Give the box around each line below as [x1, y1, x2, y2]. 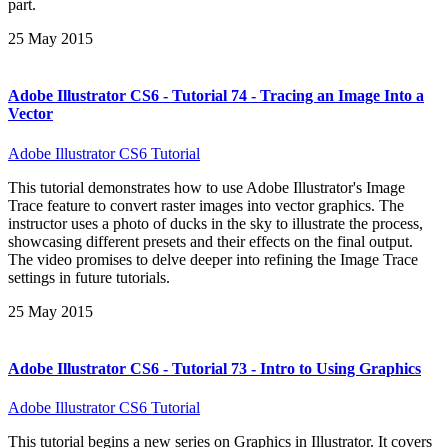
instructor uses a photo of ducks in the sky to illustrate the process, [8, 214, 423, 232]
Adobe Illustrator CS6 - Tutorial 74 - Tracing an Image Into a [8, 87, 424, 105]
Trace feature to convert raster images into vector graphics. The [8, 196, 404, 214]
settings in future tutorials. [8, 268, 170, 286]
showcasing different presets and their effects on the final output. [8, 232, 413, 250]
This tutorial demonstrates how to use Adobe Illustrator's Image [8, 178, 405, 196]
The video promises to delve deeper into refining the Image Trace [8, 250, 418, 268]
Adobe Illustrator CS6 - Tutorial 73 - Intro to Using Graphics [8, 359, 421, 377]
